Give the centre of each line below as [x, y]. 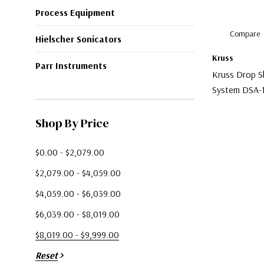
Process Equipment [75, 12]
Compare [245, 34]
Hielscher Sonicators [78, 39]
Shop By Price [72, 123]
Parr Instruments [71, 65]
